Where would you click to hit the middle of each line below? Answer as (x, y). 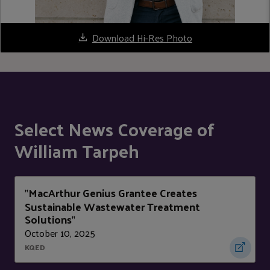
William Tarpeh (77, 151)
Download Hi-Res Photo (142, 37)
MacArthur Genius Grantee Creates (113, 193)
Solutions (48, 219)
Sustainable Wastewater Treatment (112, 207)
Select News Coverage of (115, 129)
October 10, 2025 (60, 233)
